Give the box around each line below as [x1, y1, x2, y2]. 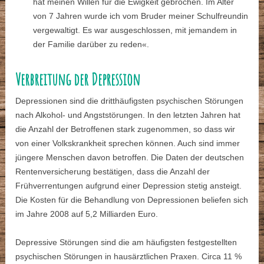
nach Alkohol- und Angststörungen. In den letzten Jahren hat [15, 110, 241, 120]
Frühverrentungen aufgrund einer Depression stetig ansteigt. [15, 181, 242, 191]
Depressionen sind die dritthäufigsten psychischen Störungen [15, 96, 244, 106]
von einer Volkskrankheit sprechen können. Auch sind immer [15, 138, 240, 148]
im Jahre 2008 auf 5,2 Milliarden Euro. [15, 209, 159, 219]
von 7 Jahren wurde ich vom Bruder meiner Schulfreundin [33, 11, 249, 21]
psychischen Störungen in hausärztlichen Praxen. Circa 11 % [15, 252, 242, 262]
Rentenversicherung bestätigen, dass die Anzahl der [15, 167, 210, 177]
